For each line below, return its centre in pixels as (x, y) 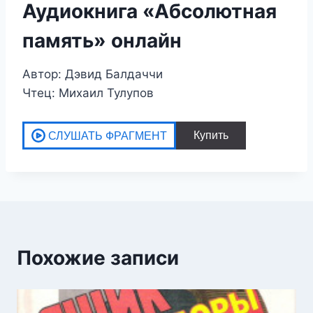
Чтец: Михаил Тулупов (88, 93)
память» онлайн (102, 40)
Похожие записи (98, 257)
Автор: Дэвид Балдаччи (93, 74)
